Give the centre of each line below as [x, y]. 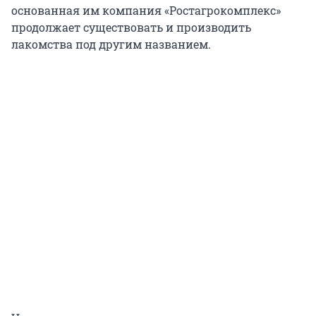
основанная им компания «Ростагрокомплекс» [146, 11]
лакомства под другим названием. [111, 44]
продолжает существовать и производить [131, 28]
